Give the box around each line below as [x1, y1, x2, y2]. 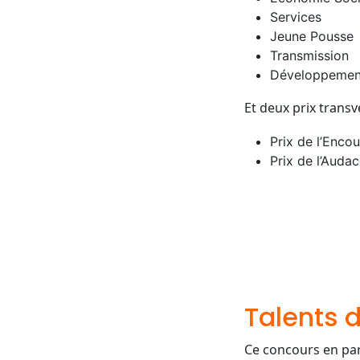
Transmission [270, 47, 349, 63]
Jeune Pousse [270, 27, 354, 44]
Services [270, 8, 321, 25]
